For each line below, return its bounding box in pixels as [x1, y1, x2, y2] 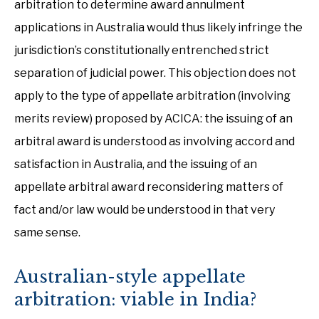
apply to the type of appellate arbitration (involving [14, 89, 291, 103]
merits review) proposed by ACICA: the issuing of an [14, 112, 293, 125]
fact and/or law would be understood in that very [14, 203, 275, 216]
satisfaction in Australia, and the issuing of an [14, 157, 257, 171]
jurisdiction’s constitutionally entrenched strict [14, 43, 269, 57]
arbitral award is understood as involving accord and [14, 135, 295, 148]
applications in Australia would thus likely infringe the [14, 21, 303, 34]
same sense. [14, 226, 80, 239]
